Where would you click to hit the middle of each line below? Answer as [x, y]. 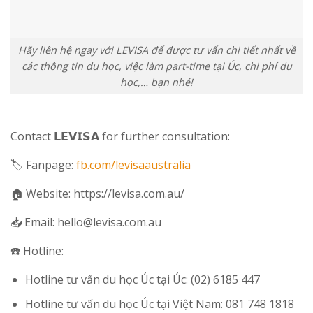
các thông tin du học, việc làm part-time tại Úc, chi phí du [156, 66]
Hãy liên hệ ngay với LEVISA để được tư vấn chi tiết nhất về [156, 50]
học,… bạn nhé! [156, 82]
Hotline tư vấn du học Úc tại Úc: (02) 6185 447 [142, 280]
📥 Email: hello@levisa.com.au [86, 223]
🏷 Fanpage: [43, 165]
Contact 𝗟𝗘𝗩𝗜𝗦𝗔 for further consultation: [120, 137]
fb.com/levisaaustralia [133, 165]
